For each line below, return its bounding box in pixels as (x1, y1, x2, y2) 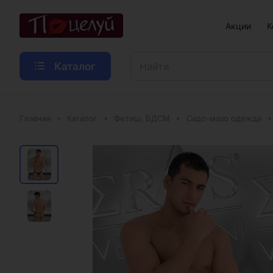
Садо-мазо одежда (186, 113, 261, 123)
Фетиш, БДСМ (114, 113, 170, 123)
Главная (19, 113, 51, 123)
